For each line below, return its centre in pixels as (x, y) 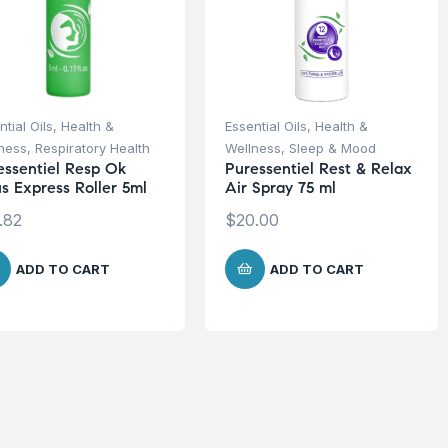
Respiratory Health (92, 147)
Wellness (252, 147)
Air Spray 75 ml (280, 187)
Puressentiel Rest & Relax (318, 168)
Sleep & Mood (332, 147)
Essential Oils (265, 125)
